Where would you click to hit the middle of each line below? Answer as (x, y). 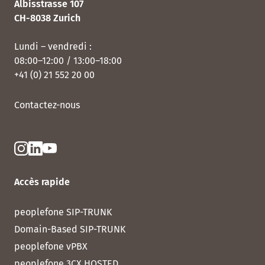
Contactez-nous (47, 105)
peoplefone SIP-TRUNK (63, 212)
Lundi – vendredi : (54, 47)
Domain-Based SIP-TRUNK (70, 230)
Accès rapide (42, 182)
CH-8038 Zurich (47, 18)
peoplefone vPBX (51, 247)
